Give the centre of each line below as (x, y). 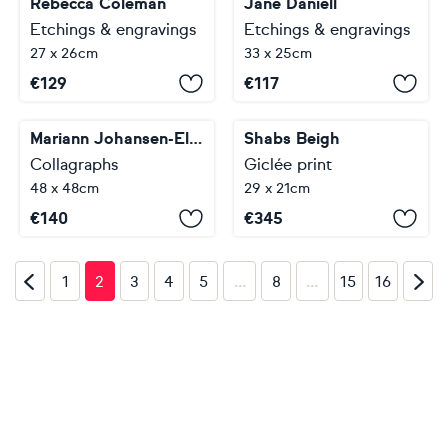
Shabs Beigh (292, 138)
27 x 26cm (64, 53)
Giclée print (288, 164)
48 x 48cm (64, 188)
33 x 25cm (278, 53)
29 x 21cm (277, 188)
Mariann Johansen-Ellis (195, 138)
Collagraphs (74, 164)
